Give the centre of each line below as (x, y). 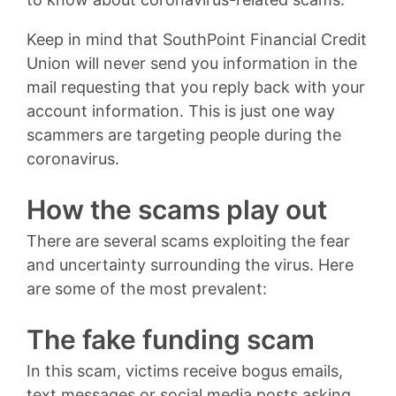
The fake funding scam (171, 339)
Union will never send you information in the (192, 63)
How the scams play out (177, 209)
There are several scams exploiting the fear (188, 240)
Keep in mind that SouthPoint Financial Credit (197, 39)
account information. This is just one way (181, 110)
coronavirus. (73, 158)
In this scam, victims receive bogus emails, (185, 370)
